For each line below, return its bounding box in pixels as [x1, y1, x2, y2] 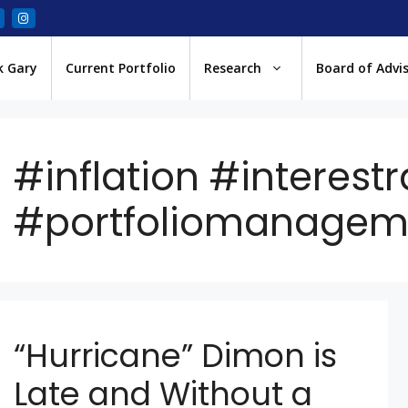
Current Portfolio [66, 59, 176, 76]
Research [204, 59, 261, 76]
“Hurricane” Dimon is [14, 333, 338, 378]
